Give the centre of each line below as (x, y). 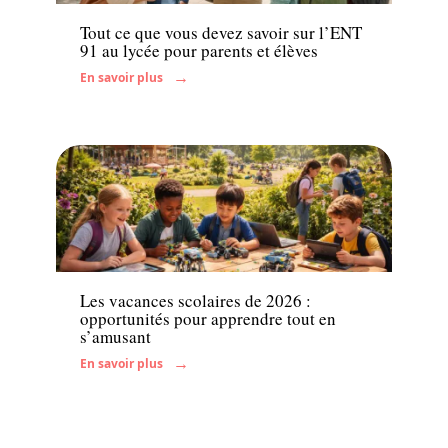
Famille (102, 250)
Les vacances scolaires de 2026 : (195, 301)
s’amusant (115, 337)
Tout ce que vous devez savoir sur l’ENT (221, 32)
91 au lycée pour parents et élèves (199, 50)
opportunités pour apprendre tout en (208, 319)
